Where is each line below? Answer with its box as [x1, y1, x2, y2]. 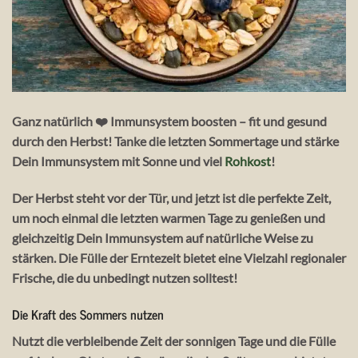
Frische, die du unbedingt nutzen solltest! [12, 269, 237, 285]
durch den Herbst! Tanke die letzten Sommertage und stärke [12, 133, 339, 149]
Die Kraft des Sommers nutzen [12, 303, 164, 324]
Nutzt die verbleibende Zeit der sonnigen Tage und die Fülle [12, 332, 336, 348]
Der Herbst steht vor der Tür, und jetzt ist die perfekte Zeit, [12, 189, 331, 205]
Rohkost [225, 153, 271, 169]
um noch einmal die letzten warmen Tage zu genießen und [12, 209, 325, 225]
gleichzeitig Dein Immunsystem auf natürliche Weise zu [12, 229, 313, 245]
